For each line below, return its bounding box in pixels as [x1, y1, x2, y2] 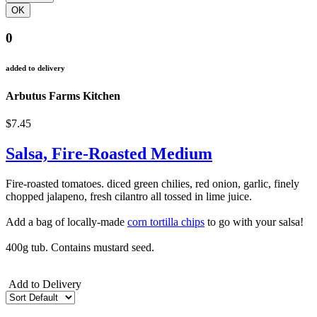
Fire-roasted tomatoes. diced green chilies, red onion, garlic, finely [6, 178, 299, 190]
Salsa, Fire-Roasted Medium [6, 144, 212, 163]
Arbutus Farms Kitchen [6, 90, 120, 103]
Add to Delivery [6, 278, 81, 291]
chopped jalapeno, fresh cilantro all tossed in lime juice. [6, 190, 252, 203]
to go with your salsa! [204, 216, 304, 229]
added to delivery [6, 64, 65, 73]
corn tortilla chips [127, 216, 204, 229]
